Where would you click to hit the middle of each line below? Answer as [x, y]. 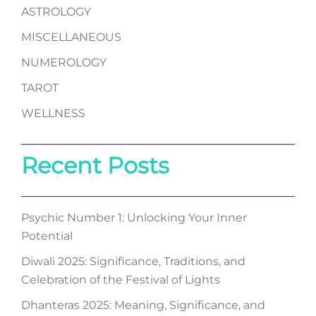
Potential [47, 236]
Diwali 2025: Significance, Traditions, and [133, 261]
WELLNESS [53, 113]
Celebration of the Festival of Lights [121, 280]
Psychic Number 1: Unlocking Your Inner [134, 218]
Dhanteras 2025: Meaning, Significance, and [143, 305]
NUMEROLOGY [64, 62]
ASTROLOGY [56, 12]
